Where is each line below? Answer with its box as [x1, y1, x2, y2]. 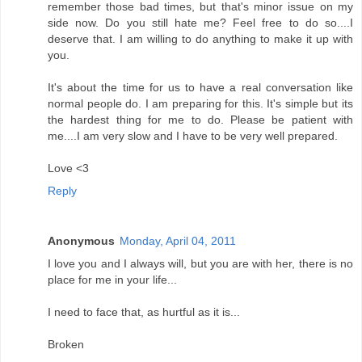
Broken [48, 338, 84, 351]
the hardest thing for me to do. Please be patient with [48, 113, 353, 127]
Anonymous [48, 234, 115, 248]
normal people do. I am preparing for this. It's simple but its [48, 97, 353, 111]
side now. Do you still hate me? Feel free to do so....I [48, 16, 353, 30]
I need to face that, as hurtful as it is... [48, 305, 240, 319]
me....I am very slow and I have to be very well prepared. [48, 129, 338, 143]
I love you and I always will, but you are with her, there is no [48, 257, 353, 271]
